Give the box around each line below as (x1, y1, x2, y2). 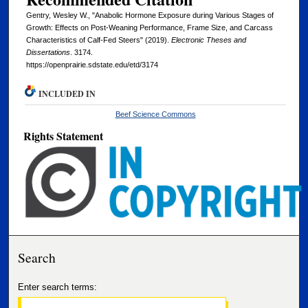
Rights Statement (23, 128, 104, 144)
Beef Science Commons (115, 110, 196, 119)
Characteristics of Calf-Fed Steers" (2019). (25, 36, 171, 45)
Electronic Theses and (170, 36, 246, 45)
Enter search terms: (18, 281, 98, 292)
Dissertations (25, 48, 70, 57)
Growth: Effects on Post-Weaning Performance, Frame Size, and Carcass (25, 23, 273, 32)
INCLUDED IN (38, 88, 96, 100)
